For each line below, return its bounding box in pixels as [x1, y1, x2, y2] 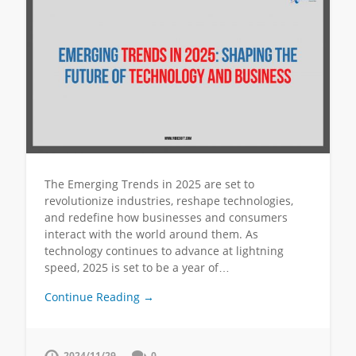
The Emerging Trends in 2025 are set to [44, 176, 254, 192]
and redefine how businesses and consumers [44, 210, 288, 226]
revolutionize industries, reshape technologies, [44, 193, 293, 209]
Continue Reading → [44, 288, 154, 304]
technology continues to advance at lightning [44, 243, 284, 259]
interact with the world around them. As [44, 226, 258, 242]
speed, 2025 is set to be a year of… [44, 260, 230, 276]
